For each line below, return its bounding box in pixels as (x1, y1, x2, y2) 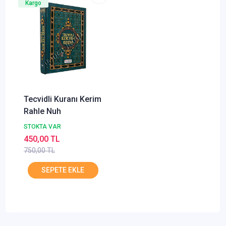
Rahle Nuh (24, 106, 61, 117)
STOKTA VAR (24, 123, 61, 131)
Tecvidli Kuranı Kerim (24, 94, 101, 104)
